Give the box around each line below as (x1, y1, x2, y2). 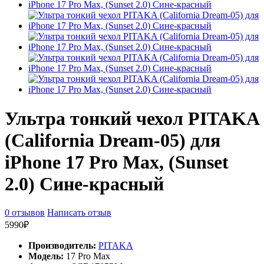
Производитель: (28, 240, 96, 250)
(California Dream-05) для (5, 129, 220, 151)
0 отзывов (5, 207, 45, 217)
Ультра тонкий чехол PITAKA (5, 107, 259, 129)
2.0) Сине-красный (5, 173, 164, 194)
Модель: (28, 251, 64, 261)
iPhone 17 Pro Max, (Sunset (5, 151, 229, 173)
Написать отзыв (47, 207, 111, 217)
